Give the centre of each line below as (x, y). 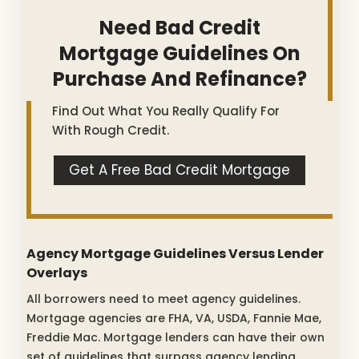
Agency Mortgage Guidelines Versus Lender (175, 253)
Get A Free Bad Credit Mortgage (179, 170)
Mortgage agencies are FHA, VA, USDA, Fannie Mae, (174, 318)
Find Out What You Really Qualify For (166, 111)
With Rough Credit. (111, 130)
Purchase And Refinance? (179, 79)
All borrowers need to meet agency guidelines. (163, 298)
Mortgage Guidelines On (179, 53)
